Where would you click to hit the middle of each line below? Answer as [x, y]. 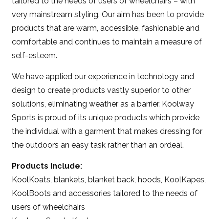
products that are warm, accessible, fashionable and [106, 28]
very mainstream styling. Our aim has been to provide [108, 14]
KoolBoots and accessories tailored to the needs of [105, 193]
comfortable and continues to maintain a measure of [107, 42]
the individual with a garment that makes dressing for [107, 131]
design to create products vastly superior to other [101, 90]
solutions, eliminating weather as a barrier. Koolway [103, 104]
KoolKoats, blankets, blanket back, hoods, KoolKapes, [109, 180]
